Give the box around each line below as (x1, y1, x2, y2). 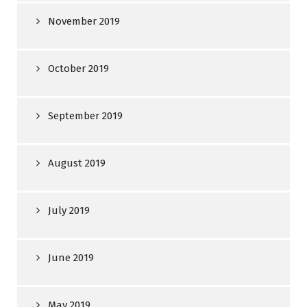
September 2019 (48, 110, 123, 122)
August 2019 (48, 157, 106, 169)
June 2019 (48, 251, 94, 264)
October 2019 (48, 62, 109, 75)
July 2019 (48, 204, 90, 217)
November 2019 (48, 15, 120, 27)
